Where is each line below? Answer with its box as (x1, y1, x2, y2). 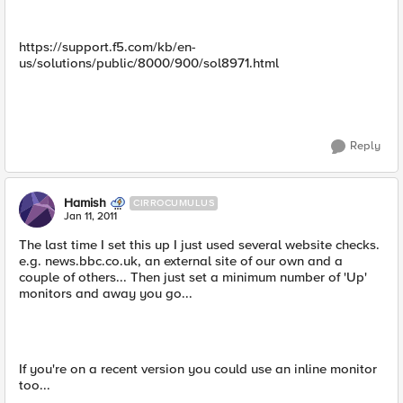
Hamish (64, 195, 106, 210)
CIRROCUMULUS (133, 197, 214, 209)
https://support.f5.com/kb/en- (19, 39, 196, 55)
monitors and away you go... (19, 285, 193, 301)
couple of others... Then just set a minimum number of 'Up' (19, 269, 367, 285)
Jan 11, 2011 (64, 210, 117, 223)
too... (19, 377, 50, 393)
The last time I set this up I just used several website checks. (19, 237, 380, 253)
